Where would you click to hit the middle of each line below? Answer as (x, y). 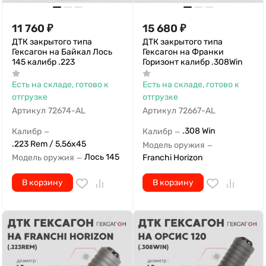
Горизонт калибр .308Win (192, 62)
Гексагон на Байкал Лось (62, 52)
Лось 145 (102, 157)
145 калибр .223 (43, 62)
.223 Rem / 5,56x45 (49, 144)
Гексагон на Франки (183, 52)
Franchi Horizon (172, 158)
